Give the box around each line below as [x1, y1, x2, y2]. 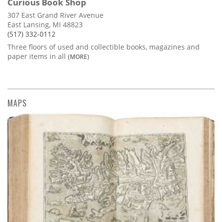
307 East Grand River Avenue [7, 10, 104, 20]
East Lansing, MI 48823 [7, 19, 83, 29]
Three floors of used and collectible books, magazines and [7, 42, 200, 52]
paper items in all [7, 51, 68, 61]
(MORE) [68, 52, 89, 60]
